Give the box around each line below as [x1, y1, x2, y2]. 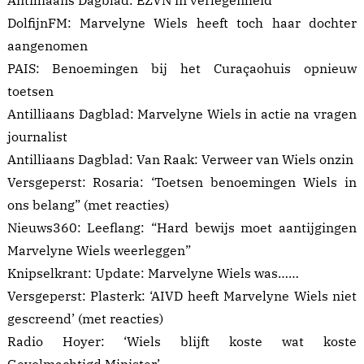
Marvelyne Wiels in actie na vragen [137, 106, 357, 123]
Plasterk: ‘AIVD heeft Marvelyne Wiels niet [90, 288, 357, 305]
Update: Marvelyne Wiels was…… [95, 265, 299, 282]
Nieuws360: [7, 219, 87, 236]
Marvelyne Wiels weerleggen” [7, 242, 191, 259]
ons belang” [7, 197, 80, 214]
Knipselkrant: [7, 265, 95, 282]
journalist [7, 128, 67, 145]
